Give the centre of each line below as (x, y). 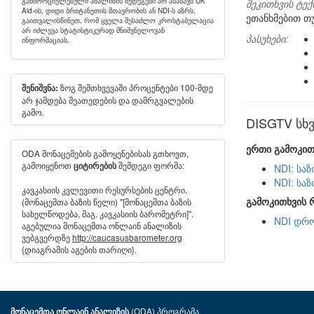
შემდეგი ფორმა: (150, 165)
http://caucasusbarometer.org (127, 237)
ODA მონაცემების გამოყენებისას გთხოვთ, (105, 153)
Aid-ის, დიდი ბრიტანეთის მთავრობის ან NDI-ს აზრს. (109, 10)
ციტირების (95, 166)
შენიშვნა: (40, 88)
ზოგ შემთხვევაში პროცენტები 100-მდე (136, 87)
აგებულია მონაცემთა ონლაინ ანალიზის (102, 225)
